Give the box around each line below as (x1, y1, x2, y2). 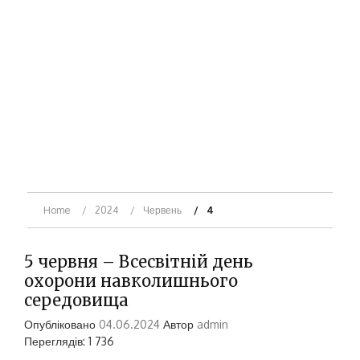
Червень (142, 203, 182, 217)
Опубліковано (24, 317, 99, 331)
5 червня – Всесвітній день (24, 251, 253, 272)
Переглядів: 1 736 (24, 333, 114, 348)
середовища (24, 289, 129, 310)
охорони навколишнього (24, 270, 238, 291)
